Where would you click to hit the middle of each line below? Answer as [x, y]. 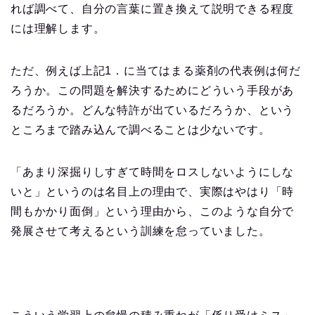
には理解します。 [58, 29]
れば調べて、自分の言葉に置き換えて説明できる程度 [153, 9]
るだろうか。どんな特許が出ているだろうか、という [153, 110]
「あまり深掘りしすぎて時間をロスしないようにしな [153, 172]
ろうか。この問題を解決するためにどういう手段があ [153, 91]
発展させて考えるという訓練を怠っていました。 [141, 231]
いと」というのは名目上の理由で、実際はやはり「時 [153, 192]
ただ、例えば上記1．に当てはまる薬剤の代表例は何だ [156, 71]
